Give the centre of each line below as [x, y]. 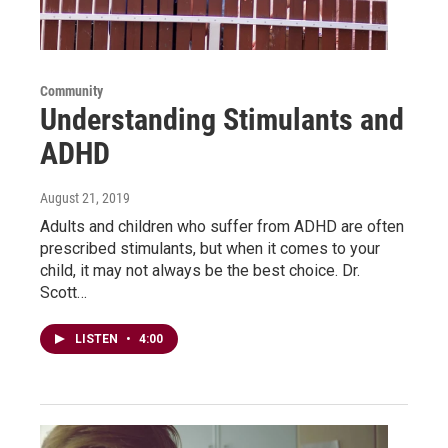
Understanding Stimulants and [222, 119]
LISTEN [98, 338]
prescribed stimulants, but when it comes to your [210, 248]
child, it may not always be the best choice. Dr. [200, 270]
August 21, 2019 [85, 197]
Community [71, 90]
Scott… [63, 292]
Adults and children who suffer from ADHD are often [222, 226]
